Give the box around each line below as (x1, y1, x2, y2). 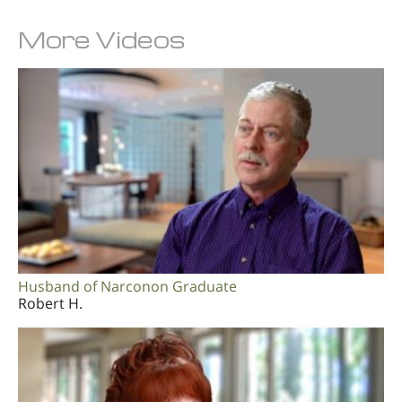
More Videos (18, 24, 186, 55)
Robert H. (18, 293, 83, 313)
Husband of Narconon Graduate (18, 275, 237, 296)
